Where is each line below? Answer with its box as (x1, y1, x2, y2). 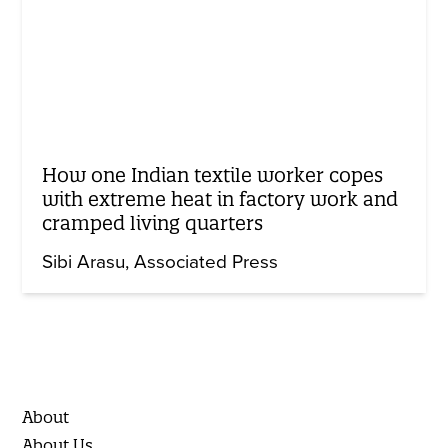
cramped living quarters (42, 211, 264, 236)
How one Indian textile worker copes (42, 163, 384, 188)
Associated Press (134, 251, 279, 274)
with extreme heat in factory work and (42, 187, 399, 212)
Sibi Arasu (42, 251, 126, 274)
